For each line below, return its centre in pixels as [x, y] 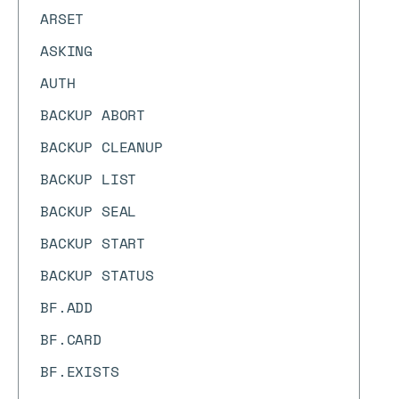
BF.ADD [67, 307]
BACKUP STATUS [97, 275]
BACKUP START [93, 243]
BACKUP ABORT [93, 115]
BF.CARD [71, 339]
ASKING [67, 51]
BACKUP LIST [89, 179]
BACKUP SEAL [89, 211]
